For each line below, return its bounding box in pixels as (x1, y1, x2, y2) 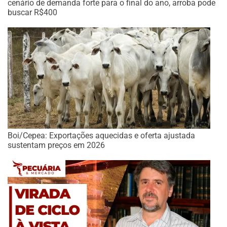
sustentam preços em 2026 (8, 140, 105, 150)
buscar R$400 (8, 8, 57, 18)
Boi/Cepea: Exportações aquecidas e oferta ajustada (8, 131, 195, 141)
